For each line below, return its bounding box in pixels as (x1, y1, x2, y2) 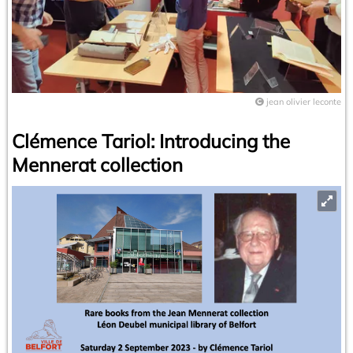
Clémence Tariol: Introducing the (12, 128, 290, 153)
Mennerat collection (12, 152, 183, 176)
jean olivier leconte (266, 95, 341, 107)
